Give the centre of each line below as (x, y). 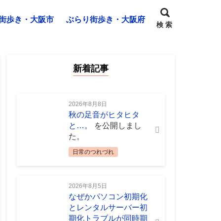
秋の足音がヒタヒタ (104, 115)
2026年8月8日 (88, 104)
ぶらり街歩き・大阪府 (105, 19)
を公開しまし (118, 126)
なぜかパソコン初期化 (108, 197)
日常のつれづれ (93, 152)
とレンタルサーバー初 (108, 207)
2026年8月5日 (88, 186)
